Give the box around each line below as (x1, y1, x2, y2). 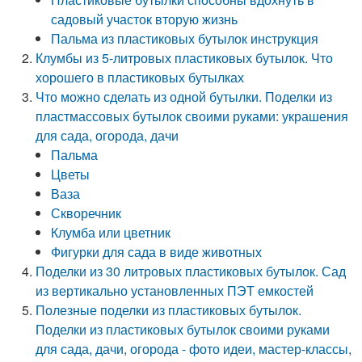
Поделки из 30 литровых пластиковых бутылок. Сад (36, 262, 347, 280)
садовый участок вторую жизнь (51, 10, 238, 28)
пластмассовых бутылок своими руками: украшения (36, 107, 349, 125)
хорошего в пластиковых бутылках (36, 68, 245, 86)
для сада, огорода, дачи (36, 126, 179, 145)
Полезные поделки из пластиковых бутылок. (36, 301, 302, 319)
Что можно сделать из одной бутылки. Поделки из (36, 87, 333, 106)
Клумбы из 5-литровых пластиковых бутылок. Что (36, 48, 334, 67)
